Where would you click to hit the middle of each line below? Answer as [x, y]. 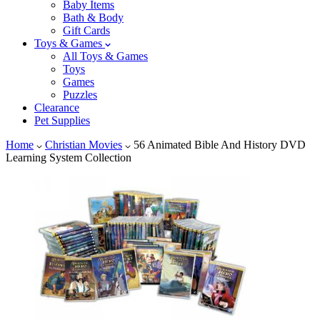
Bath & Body [93, 18]
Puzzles [80, 95]
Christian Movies [84, 145]
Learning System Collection [69, 158]
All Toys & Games [105, 56]
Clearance [57, 108]
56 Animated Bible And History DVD [220, 145]
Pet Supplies [62, 121]
